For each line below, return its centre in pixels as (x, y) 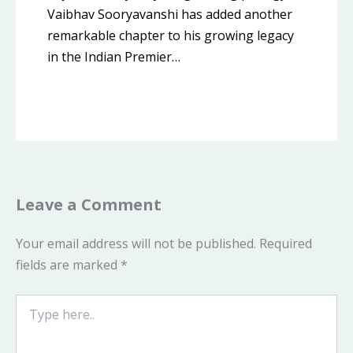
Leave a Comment (89, 204)
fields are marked (68, 264)
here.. (29, 317)
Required (286, 243)
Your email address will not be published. (136, 243)
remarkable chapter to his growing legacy (171, 36)
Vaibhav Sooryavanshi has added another (170, 15)
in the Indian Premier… (114, 57)
